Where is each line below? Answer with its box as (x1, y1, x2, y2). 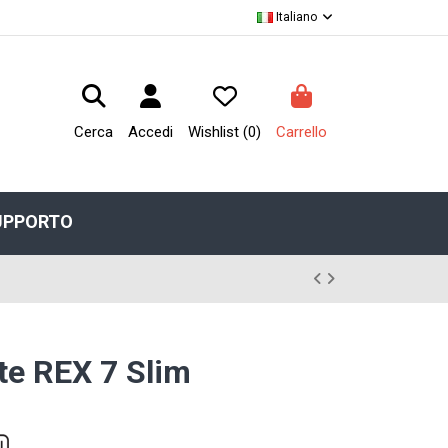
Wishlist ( (188, 122, 249, 141)
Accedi (128, 122, 174, 141)
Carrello (276, 122, 328, 141)
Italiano (272, 10, 320, 24)
